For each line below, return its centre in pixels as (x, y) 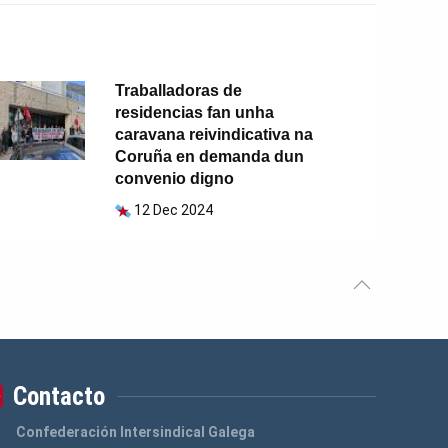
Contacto (59, 397)
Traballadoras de (179, 91)
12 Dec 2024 (174, 210)
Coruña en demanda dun (210, 157)
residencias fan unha (195, 113)
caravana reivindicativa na (214, 135)
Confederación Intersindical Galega (135, 432)
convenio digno (175, 179)
